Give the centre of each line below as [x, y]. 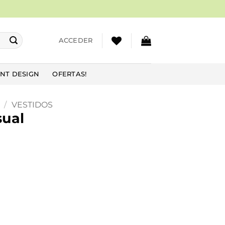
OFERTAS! [70, 74]
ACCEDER [76, 40]
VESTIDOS [32, 105]
